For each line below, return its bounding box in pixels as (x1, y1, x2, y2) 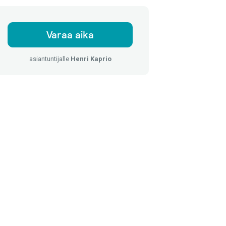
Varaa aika (46, 28, 94, 41)
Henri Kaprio (70, 55, 111, 63)
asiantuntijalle (29, 55, 71, 63)
